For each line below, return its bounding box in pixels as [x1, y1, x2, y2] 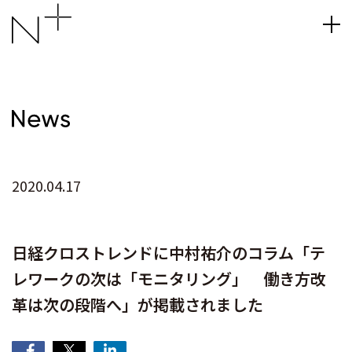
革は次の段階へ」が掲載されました [12, 293, 263, 316]
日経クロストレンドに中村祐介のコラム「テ [12, 241, 325, 264]
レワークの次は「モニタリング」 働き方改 [12, 267, 326, 290]
